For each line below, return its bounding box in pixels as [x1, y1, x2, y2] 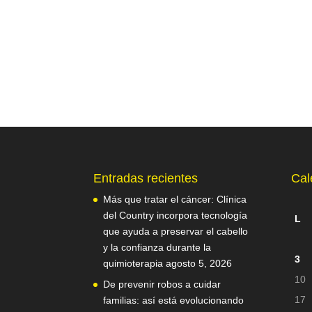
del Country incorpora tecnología [103, 209, 248, 221]
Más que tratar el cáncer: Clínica [103, 193, 247, 205]
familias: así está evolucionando [103, 294, 244, 306]
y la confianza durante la [103, 241, 212, 253]
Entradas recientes [93, 171, 198, 185]
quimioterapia [103, 257, 164, 269]
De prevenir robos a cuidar [103, 278, 221, 290]
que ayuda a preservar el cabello [103, 225, 249, 237]
